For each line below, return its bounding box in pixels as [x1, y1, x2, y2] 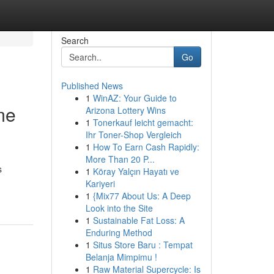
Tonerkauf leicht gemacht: [92, 116, 193, 128]
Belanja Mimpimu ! [85, 251, 157, 263]
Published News [61, 80, 123, 92]
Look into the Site [85, 202, 153, 214]
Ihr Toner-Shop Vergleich [85, 128, 182, 141]
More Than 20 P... [85, 153, 155, 165]
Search [61, 34, 89, 46]
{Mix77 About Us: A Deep [92, 190, 191, 202]
